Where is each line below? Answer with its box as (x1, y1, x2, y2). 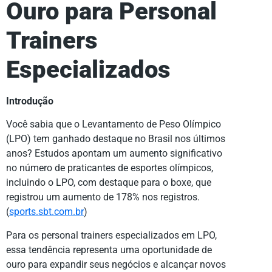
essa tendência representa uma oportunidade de (6, 243, 212, 256)
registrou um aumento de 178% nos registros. (6, 191, 200, 203)
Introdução (6, 95, 53, 107)
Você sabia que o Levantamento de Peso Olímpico (6, 118, 221, 131)
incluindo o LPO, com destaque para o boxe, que (6, 177, 211, 189)
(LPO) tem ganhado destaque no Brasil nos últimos (6, 133, 225, 145)
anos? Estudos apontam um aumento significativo (6, 148, 222, 160)
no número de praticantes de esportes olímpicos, (6, 162, 213, 174)
